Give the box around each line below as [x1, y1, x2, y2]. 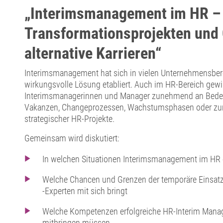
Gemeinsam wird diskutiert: [24, 133, 119, 144]
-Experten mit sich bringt [42, 185, 128, 196]
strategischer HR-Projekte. [24, 113, 114, 124]
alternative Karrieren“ [24, 44, 161, 63]
